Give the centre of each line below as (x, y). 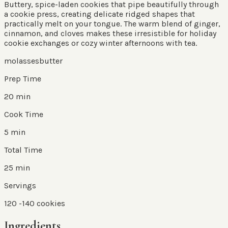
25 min (17, 167)
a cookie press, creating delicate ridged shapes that (99, 14)
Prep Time (23, 78)
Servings (20, 185)
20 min (17, 96)
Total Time (23, 150)
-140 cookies (42, 203)
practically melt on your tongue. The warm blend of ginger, (112, 23)
